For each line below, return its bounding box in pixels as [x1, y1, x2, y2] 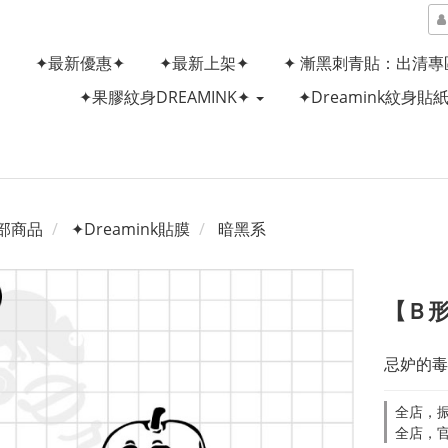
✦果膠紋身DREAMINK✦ [78, 86, 254, 108]
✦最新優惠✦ [34, 52, 125, 74]
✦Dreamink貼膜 [71, 218, 190, 240]
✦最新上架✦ [158, 52, 249, 74]
